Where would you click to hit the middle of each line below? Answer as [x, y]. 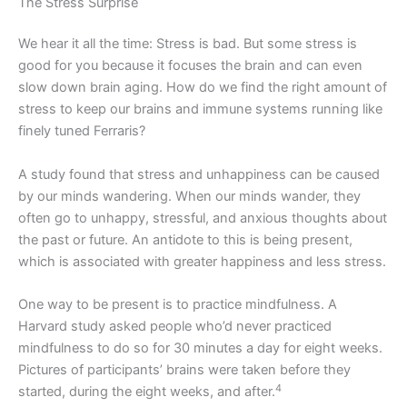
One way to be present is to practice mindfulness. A [178, 305]
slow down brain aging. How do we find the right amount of [203, 88]
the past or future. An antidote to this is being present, [185, 239]
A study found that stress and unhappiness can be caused [199, 174]
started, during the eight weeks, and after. [147, 392]
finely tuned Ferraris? [82, 131]
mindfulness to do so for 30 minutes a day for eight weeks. [200, 348]
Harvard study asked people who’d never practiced [175, 327]
